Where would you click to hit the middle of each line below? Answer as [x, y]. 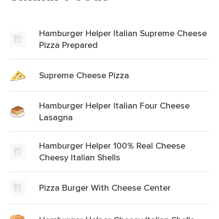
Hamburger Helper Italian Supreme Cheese [123, 33]
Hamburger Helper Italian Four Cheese [114, 105]
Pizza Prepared [68, 45]
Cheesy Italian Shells [80, 157]
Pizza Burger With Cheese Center [105, 187]
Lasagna [56, 117]
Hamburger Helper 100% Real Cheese [112, 145]
